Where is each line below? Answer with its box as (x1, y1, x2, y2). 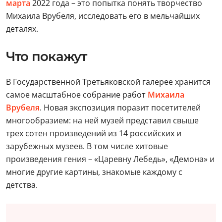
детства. (6, 179, 40, 190)
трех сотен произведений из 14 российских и (6, 127, 181, 139)
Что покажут (6, 48, 87, 64)
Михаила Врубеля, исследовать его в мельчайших (6, 10, 200, 21)
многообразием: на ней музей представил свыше (6, 114, 199, 126)
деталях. (6, 23, 40, 34)
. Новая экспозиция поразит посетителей (40, 102, 201, 113)
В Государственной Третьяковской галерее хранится (6, 76, 211, 87)
